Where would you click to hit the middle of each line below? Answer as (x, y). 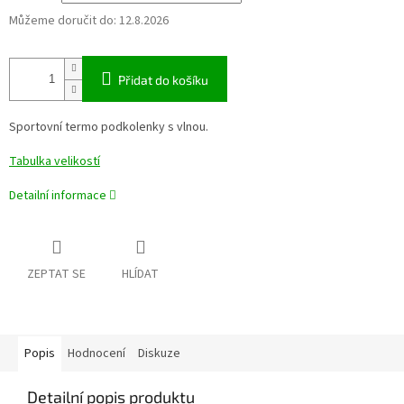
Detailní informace (58, 196)
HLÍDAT (140, 274)
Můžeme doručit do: (63, 21)
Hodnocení (96, 353)
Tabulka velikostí (55, 162)
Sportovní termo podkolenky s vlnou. (109, 128)
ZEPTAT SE (56, 274)
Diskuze (159, 353)
